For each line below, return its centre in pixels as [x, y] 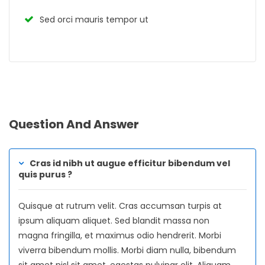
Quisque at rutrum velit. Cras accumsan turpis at [120, 206]
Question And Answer [74, 124]
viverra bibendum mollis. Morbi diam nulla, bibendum [127, 251]
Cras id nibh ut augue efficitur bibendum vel [130, 164]
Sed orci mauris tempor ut [94, 20]
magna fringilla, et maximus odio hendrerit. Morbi [120, 236]
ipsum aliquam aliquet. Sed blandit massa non [114, 221]
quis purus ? [45, 175]
